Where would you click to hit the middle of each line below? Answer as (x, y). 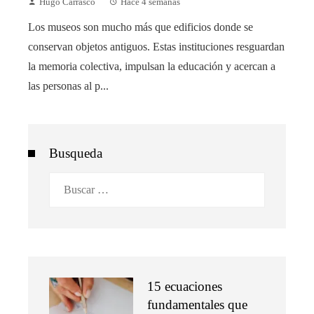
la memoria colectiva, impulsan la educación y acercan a (152, 67)
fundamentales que (197, 305)
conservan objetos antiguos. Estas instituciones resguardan (156, 47)
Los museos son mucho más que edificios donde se (141, 27)
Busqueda (76, 153)
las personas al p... (68, 86)
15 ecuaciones (185, 287)
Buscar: (65, 182)
